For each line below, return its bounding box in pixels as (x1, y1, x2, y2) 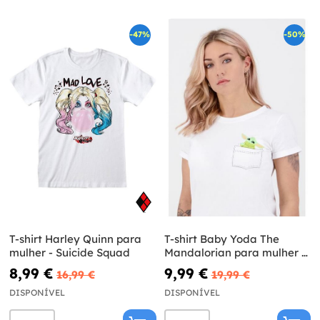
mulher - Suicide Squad (9, 246, 130, 260)
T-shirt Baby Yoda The (164, 232, 279, 246)
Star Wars (164, 259, 216, 274)
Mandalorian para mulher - (164, 246, 306, 260)
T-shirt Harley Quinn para (9, 232, 141, 246)
